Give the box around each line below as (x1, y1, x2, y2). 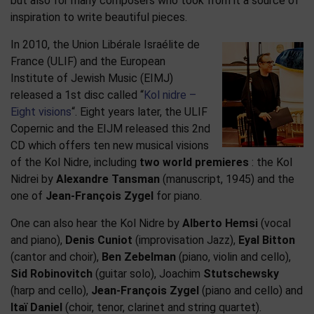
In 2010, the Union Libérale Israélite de (11, 38, 200, 52)
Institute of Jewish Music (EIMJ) (11, 71, 173, 86)
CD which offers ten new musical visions (11, 139, 209, 153)
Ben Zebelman (102, 250, 176, 264)
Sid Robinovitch (11, 267, 93, 281)
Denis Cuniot (65, 233, 135, 247)
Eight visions (11, 105, 71, 119)
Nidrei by (11, 172, 56, 186)
